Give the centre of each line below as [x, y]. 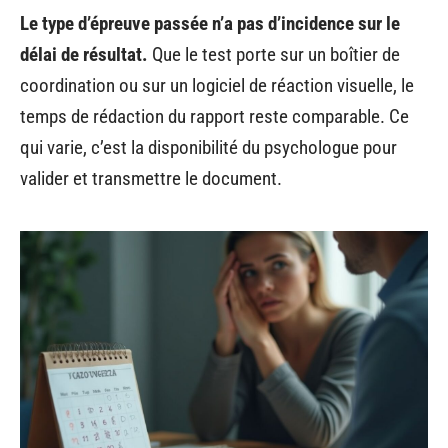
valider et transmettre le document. [151, 178]
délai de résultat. [84, 54]
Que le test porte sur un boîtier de [274, 54]
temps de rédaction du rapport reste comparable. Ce [214, 116]
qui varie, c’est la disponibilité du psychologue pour [208, 147]
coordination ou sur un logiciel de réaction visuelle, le [217, 85]
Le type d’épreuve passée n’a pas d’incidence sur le [210, 23]
